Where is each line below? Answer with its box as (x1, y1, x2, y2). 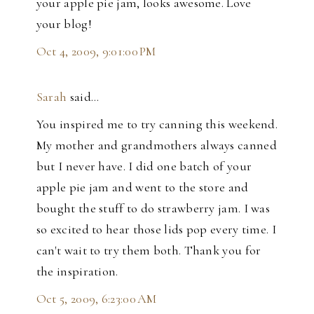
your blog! (36, 15, 92, 32)
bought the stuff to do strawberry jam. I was (36, 200, 271, 216)
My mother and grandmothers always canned (36, 137, 277, 153)
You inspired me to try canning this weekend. (36, 116, 278, 132)
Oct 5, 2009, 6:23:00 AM (36, 290, 157, 306)
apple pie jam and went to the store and (36, 179, 249, 195)
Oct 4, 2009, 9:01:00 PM (36, 43, 156, 59)
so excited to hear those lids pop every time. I (36, 221, 276, 237)
